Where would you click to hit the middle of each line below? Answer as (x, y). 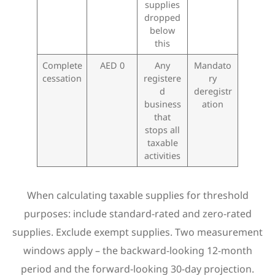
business (162, 104)
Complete (62, 66)
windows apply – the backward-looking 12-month (137, 251)
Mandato (213, 66)
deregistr (213, 91)
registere (162, 79)
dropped (162, 18)
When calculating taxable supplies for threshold (137, 196)
